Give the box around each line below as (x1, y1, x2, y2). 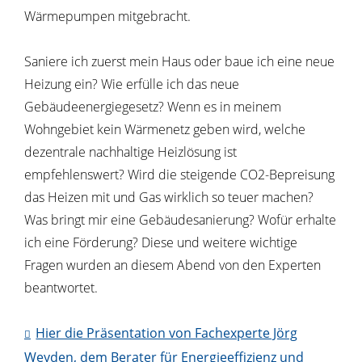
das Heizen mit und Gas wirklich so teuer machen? (24, 188, 314, 206)
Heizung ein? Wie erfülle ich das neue (24, 75, 239, 93)
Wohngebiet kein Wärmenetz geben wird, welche (24, 120, 305, 138)
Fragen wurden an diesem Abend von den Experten (24, 256, 321, 274)
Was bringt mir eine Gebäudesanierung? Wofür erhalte (24, 211, 336, 229)
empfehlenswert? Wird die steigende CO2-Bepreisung (24, 166, 335, 183)
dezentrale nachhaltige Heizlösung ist (24, 143, 237, 161)
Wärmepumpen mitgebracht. (24, 7, 191, 25)
